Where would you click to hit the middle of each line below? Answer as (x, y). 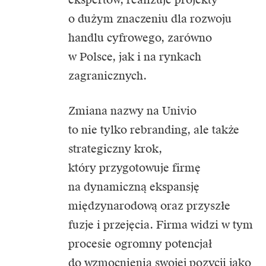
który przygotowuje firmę (134, 168)
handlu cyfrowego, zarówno (140, 38)
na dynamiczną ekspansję (134, 187)
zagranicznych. (107, 76)
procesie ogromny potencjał (140, 244)
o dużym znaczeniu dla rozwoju (150, 19)
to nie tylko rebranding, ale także (154, 130)
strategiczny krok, (115, 149)
